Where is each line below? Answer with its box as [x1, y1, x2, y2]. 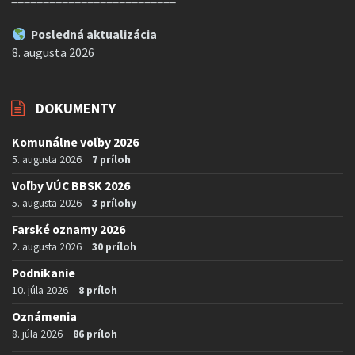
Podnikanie [12, 265, 75, 281]
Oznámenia [12, 309, 77, 325]
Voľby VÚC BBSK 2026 [12, 178, 130, 194]
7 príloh [92, 152, 131, 167]
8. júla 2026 [12, 326, 63, 342]
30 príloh [92, 239, 136, 254]
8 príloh [78, 283, 117, 298]
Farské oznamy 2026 [12, 222, 125, 238]
